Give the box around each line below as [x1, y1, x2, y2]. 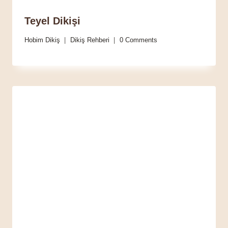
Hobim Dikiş [24, 36, 60, 44]
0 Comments [120, 36, 157, 44]
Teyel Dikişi [24, 15, 80, 27]
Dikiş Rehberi [70, 36, 109, 44]
